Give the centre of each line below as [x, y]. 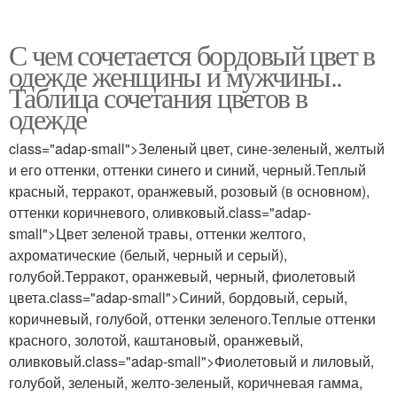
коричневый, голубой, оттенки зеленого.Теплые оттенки [192, 318]
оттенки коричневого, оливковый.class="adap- [160, 212]
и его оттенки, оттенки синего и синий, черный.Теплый [187, 169]
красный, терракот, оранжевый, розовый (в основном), [189, 191]
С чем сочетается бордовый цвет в [192, 54]
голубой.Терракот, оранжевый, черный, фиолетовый [182, 276]
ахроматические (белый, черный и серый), [148, 254]
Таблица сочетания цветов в [158, 97]
